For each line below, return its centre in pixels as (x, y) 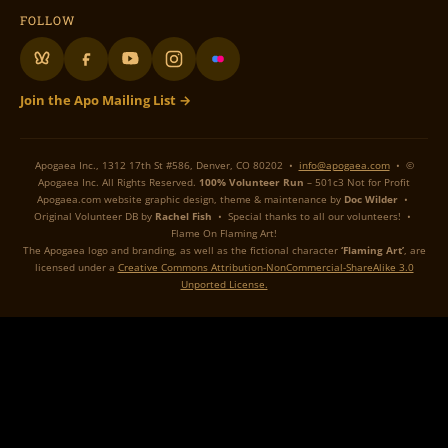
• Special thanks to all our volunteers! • (313, 216)
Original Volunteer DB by (94, 216)
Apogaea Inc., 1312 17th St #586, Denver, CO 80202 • (166, 165)
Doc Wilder (371, 199)
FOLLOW (47, 20)
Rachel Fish (183, 216)
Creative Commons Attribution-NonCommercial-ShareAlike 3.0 (265, 267)
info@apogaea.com (344, 165)
